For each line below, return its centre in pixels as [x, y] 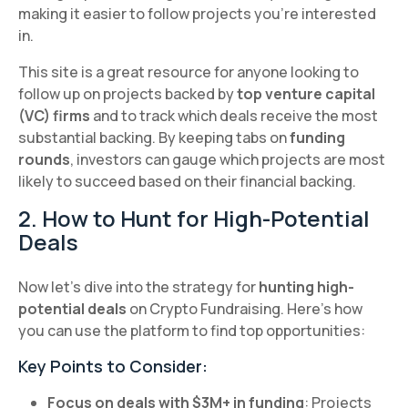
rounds [44, 159]
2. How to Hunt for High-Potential [194, 218]
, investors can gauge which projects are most [228, 159]
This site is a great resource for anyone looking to [189, 71]
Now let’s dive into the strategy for [138, 286]
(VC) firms [54, 115]
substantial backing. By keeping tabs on [154, 137]
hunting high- [306, 286]
